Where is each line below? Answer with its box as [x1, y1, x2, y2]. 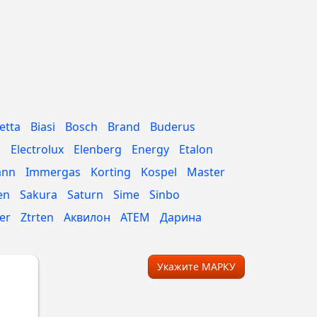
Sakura [20, 187, 57, 202]
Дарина [160, 209, 202, 225]
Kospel [141, 164, 177, 180]
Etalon [179, 142, 213, 157]
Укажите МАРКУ [157, 260, 236, 273]
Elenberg [74, 142, 122, 157]
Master [187, 164, 225, 180]
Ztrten [21, 209, 54, 225]
